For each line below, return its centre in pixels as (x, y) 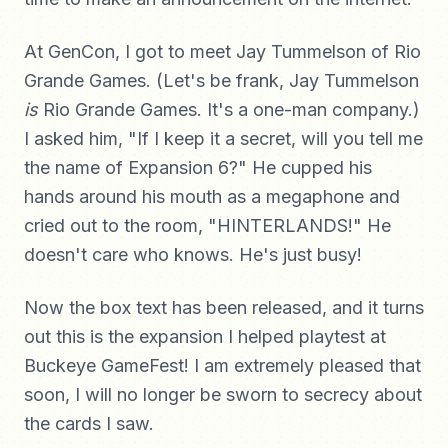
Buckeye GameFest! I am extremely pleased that (222, 365)
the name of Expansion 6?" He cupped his (198, 167)
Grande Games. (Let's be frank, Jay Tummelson (221, 80)
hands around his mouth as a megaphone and (212, 196)
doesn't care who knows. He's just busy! (193, 254)
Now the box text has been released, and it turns (224, 307)
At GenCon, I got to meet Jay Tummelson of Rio (222, 51)
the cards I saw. (89, 423)
